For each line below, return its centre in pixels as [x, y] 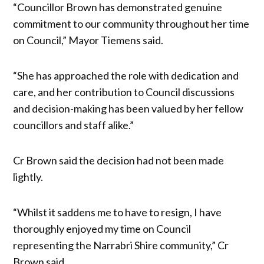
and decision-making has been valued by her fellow [128, 108]
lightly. [28, 176]
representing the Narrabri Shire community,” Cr [121, 245]
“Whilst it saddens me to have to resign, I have [118, 212]
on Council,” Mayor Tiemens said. [88, 40]
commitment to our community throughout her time [131, 23]
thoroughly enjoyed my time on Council [102, 228]
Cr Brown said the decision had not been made [119, 160]
